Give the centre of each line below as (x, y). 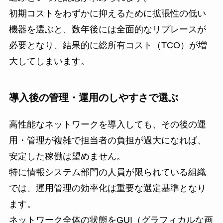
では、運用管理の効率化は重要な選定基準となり (107, 188)
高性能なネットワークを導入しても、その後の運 (107, 125)
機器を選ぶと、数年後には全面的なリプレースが (107, 29)
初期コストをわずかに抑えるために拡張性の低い (107, 13)
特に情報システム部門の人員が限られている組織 (107, 172)
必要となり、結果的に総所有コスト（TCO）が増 (108, 45)
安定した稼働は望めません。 (67, 157)
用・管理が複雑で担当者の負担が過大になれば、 (107, 141)
